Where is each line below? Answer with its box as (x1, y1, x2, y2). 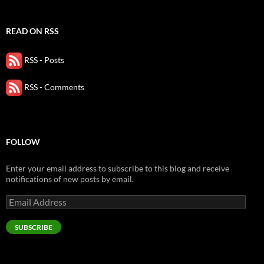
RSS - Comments (22, 81, 84, 92)
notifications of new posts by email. (6, 174, 134, 184)
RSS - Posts (22, 54, 64, 65)
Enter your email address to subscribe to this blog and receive (6, 163, 229, 173)
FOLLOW (6, 137, 40, 147)
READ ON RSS (6, 26, 59, 36)
